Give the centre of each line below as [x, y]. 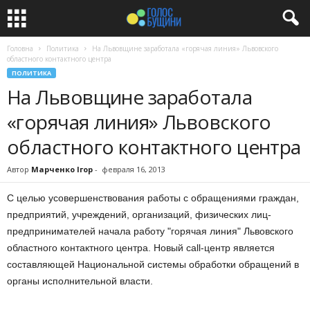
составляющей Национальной [76, 264]
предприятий [37, 215]
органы [23, 281]
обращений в [269, 264]
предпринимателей [51, 231]
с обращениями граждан [240, 198]
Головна [20, 48]
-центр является [238, 248]
